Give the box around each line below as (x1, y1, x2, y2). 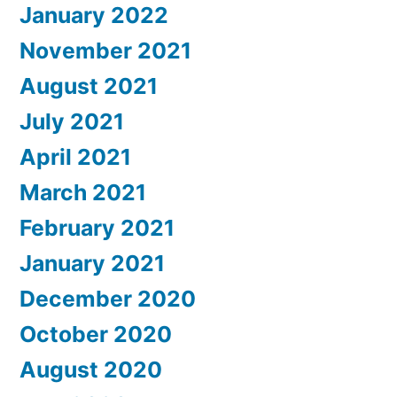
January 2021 (19, 250, 165, 277)
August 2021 (19, 73, 158, 100)
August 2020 (19, 356, 162, 384)
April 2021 (19, 144, 131, 171)
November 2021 (19, 37, 191, 65)
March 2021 (19, 179, 146, 206)
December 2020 (19, 285, 196, 313)
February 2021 (19, 214, 175, 242)
